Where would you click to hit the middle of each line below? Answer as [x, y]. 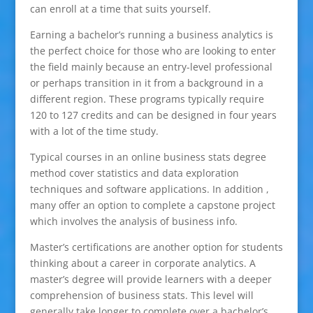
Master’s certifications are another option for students [156, 247]
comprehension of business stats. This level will [141, 295]
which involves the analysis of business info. [133, 221]
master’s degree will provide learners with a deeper [151, 279]
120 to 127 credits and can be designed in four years [153, 115]
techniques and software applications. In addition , [149, 189]
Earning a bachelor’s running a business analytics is [151, 35]
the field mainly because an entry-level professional [151, 67]
